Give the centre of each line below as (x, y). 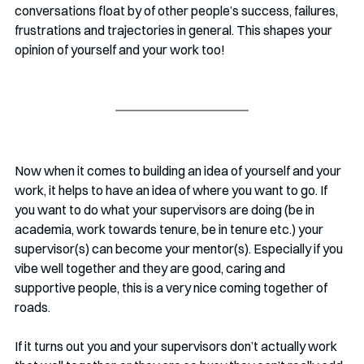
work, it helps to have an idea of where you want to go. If (172, 191)
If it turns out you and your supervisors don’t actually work (177, 347)
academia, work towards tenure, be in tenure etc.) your (170, 230)
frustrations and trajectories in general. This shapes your (175, 30)
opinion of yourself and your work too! (120, 50)
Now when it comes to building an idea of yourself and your (179, 171)
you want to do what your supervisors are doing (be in (166, 210)
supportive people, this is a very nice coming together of (172, 288)
